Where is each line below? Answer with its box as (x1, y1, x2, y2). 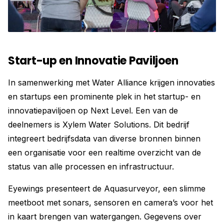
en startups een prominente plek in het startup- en (8, 91, 200, 101)
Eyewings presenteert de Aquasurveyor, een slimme (8, 183, 205, 193)
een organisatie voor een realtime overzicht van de (8, 147, 201, 157)
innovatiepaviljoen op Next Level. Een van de (8, 105, 178, 115)
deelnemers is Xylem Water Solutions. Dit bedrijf (8, 119, 189, 129)
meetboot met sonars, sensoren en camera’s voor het (8, 197, 213, 207)
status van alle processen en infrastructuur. (8, 161, 174, 171)
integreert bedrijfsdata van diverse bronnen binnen (8, 133, 200, 143)
